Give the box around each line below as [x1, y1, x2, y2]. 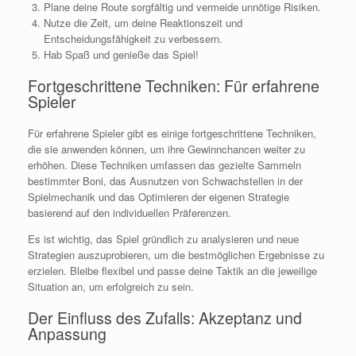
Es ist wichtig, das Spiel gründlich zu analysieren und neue [28, 230, 299, 246]
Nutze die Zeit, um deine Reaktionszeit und [43, 14, 242, 30]
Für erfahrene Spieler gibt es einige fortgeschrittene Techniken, [28, 125, 316, 141]
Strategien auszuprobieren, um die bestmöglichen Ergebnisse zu [28, 246, 324, 262]
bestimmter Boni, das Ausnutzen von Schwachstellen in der [28, 172, 303, 188]
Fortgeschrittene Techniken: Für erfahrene [28, 75, 319, 98]
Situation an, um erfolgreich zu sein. [28, 278, 194, 294]
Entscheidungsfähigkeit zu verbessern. [43, 30, 222, 46]
